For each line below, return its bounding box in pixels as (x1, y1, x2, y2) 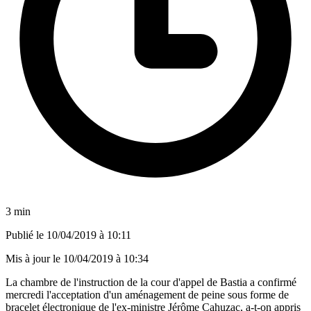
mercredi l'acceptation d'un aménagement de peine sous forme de (6, 288, 289, 301)
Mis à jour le (6, 252, 63, 264)
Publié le (6, 228, 47, 241)
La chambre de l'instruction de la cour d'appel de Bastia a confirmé (6, 276, 296, 288)
